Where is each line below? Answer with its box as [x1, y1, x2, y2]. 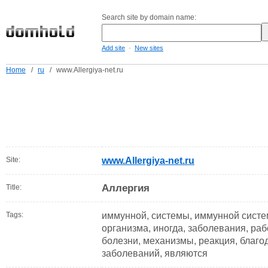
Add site [102, 44, 125, 51]
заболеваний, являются [102, 248, 208, 258]
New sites [135, 44, 163, 51]
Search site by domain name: [102, 13, 196, 22]
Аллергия [102, 182, 150, 194]
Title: [6, 183, 22, 191]
